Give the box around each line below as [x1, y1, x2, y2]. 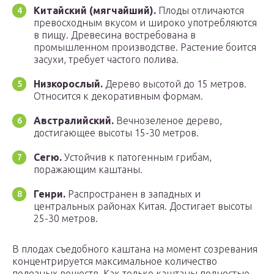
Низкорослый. [34, 78, 103, 90]
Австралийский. [34, 115, 114, 127]
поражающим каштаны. [34, 164, 143, 176]
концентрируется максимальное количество [12, 256, 217, 267]
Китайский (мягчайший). [34, 5, 156, 17]
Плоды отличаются [156, 5, 244, 17]
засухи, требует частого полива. [34, 54, 179, 65]
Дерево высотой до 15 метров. [103, 78, 246, 90]
